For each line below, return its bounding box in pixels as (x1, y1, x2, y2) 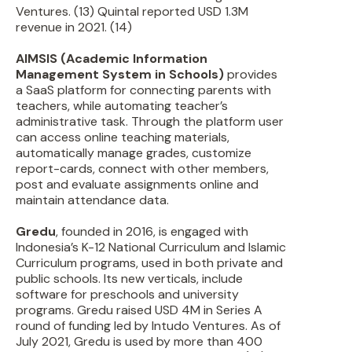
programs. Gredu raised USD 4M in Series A (16, 302, 262, 318)
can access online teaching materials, (16, 129, 229, 145)
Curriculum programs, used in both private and (16, 255, 283, 271)
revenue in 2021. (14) (16, 19, 132, 35)
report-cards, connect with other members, (16, 160, 269, 177)
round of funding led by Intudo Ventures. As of (16, 317, 280, 334)
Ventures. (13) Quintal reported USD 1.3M (16, 3, 248, 20)
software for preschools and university (16, 286, 239, 302)
